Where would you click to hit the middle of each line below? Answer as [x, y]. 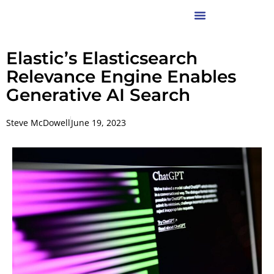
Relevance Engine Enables [121, 76]
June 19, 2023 [98, 123]
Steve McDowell [38, 123]
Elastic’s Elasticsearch [102, 58]
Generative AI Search [98, 95]
